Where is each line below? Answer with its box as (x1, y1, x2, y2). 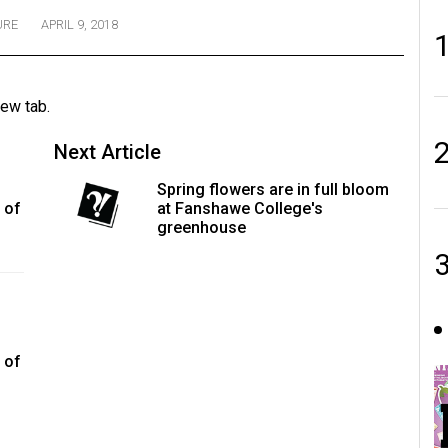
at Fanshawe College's (156, 199, 323, 219)
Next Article (54, 140, 161, 165)
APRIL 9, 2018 (40, 16, 118, 32)
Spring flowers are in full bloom (156, 180, 389, 200)
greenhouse (156, 218, 246, 238)
